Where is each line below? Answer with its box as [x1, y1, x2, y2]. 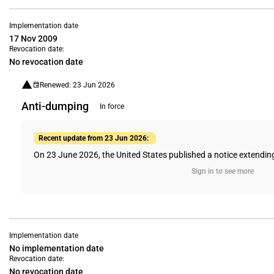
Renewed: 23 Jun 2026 [40, 80, 115, 89]
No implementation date [9, 243, 104, 253]
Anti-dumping [21, 100, 89, 113]
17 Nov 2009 [9, 34, 57, 43]
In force [100, 102, 124, 111]
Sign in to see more [191, 167, 254, 176]
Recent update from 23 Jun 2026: [39, 134, 149, 143]
